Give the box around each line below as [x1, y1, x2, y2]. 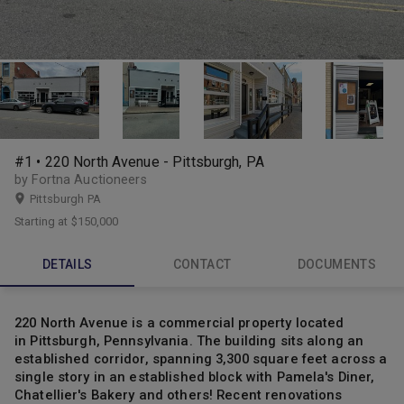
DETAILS [41, 257, 93, 272]
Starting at [14, 214, 71, 228]
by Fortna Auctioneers [14, 171, 147, 188]
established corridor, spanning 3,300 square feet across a [14, 351, 388, 368]
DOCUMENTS [297, 257, 377, 272]
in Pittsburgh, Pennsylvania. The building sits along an [14, 333, 364, 350]
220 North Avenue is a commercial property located [14, 315, 344, 332]
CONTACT [172, 257, 232, 272]
